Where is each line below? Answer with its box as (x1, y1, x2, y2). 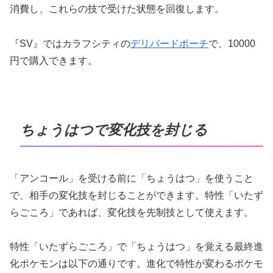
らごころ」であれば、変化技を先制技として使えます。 (10, 207, 253, 218)
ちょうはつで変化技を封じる (19, 122, 208, 138)
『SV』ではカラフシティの (10, 38, 130, 49)
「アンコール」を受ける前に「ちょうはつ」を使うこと (10, 172, 253, 183)
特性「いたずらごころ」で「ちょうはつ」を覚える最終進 (10, 241, 263, 252)
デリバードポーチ (130, 38, 208, 49)
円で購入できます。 (10, 55, 97, 66)
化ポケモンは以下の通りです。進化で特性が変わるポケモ (10, 258, 263, 269)
